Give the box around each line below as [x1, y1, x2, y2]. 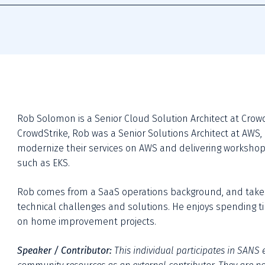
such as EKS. [17, 157, 73, 169]
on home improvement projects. [17, 216, 157, 227]
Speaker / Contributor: [17, 245, 112, 256]
